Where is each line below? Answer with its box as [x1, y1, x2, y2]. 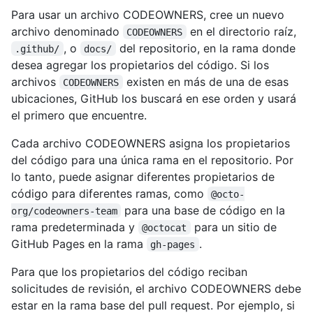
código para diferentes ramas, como [11, 186, 208, 201]
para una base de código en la [121, 203, 289, 217]
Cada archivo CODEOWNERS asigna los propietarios [11, 136, 290, 150]
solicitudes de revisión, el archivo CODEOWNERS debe [11, 281, 301, 296]
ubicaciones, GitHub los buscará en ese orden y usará [11, 91, 296, 105]
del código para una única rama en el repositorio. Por [11, 152, 293, 167]
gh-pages [150, 238, 196, 250]
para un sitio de [190, 219, 280, 234]
